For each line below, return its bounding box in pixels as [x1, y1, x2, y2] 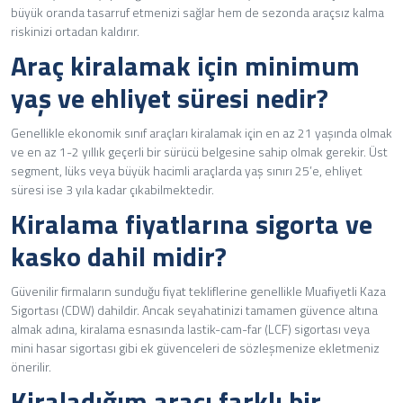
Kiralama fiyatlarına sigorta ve [11, 202, 372, 245]
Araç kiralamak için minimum [11, 44, 360, 86]
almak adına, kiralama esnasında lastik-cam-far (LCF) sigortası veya [11, 318, 370, 338]
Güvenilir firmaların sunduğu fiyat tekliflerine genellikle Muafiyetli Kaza [11, 281, 386, 300]
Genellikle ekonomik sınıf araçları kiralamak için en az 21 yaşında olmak [11, 122, 392, 142]
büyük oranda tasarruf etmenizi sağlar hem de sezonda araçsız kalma [11, 2, 384, 22]
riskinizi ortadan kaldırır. [11, 21, 139, 40]
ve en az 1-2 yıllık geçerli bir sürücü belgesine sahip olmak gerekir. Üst [11, 141, 388, 161]
